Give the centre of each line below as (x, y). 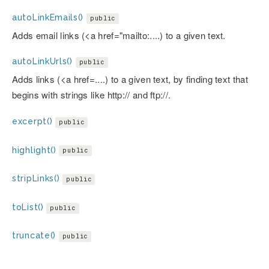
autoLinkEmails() (48, 17)
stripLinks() (36, 179)
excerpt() (32, 121)
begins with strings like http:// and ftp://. (92, 95)
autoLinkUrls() (42, 62)
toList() (28, 207)
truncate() (34, 236)
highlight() (34, 150)
